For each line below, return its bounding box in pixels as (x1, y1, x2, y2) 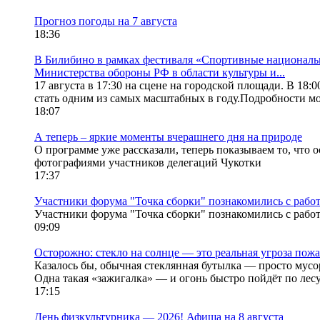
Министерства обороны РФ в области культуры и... (34, 66, 285, 79)
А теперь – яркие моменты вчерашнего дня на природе (34, 131, 302, 144)
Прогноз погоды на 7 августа (34, 15, 177, 28)
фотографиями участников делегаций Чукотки (34, 156, 261, 169)
